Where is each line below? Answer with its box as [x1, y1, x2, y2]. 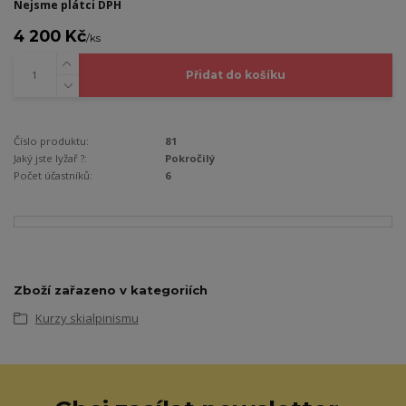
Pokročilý [165, 151, 216, 166]
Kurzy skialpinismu [34, 309, 139, 326]
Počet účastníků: [14, 169, 92, 183]
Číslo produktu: [14, 134, 89, 149]
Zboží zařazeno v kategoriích [14, 282, 208, 297]
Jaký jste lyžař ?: [14, 151, 87, 166]
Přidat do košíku [185, 68, 285, 82]
